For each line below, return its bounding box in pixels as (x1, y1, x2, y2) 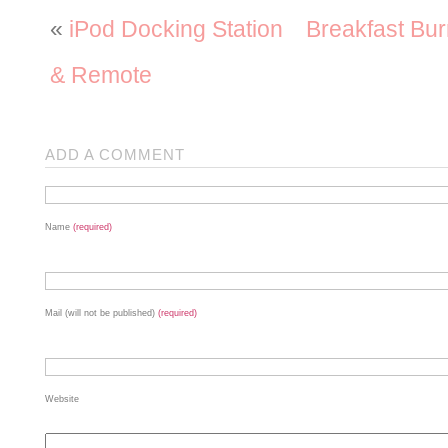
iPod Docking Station (69, 16, 283, 42)
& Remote (50, 62, 152, 88)
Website (45, 394, 79, 404)
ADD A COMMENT (45, 146, 185, 163)
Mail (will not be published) (45, 308, 158, 318)
